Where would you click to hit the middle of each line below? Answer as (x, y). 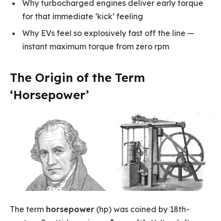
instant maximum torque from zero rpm (96, 46)
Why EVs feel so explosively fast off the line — (108, 33)
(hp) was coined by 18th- (142, 209)
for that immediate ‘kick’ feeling (83, 16)
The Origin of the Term (77, 77)
